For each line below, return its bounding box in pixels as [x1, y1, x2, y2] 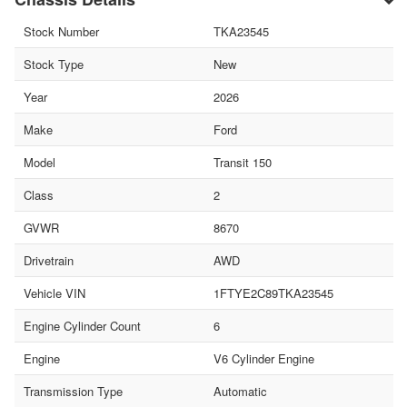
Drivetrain [24, 252, 74, 270]
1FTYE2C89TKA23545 [213, 284, 333, 303]
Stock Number [24, 23, 99, 41]
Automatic [213, 382, 267, 401]
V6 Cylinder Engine [213, 350, 314, 368]
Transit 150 [213, 154, 272, 172]
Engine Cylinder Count [24, 317, 141, 335]
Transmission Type [24, 382, 123, 401]
